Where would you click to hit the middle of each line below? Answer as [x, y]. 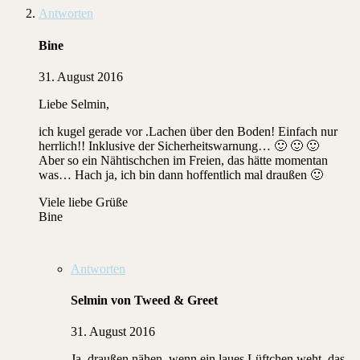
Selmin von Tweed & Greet [144, 301]
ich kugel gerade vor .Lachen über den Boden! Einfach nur [188, 131]
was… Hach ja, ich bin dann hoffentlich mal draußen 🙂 [181, 174]
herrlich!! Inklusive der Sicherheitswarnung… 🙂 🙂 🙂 [179, 145]
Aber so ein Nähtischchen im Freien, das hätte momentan [183, 160]
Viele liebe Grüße [83, 202]
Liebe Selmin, [74, 104]
